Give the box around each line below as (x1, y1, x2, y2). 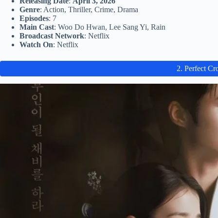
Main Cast (19, 23, 54, 32)
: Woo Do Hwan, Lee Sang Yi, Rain (54, 23, 165, 32)
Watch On (19, 40, 53, 49)
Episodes (19, 14, 49, 23)
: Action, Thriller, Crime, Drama (40, 5, 138, 14)
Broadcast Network (19, 32, 84, 40)
